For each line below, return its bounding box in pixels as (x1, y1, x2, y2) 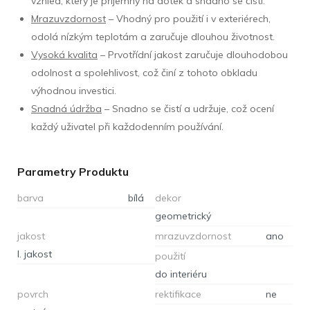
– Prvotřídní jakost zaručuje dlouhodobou (98, 48, 288, 61)
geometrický (155, 209, 211, 222)
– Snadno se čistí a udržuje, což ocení (102, 102, 274, 115)
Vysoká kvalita (31, 48, 98, 61)
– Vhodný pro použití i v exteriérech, (106, 12, 271, 25)
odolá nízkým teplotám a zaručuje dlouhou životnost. (31, 30, 275, 43)
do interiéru (155, 267, 207, 280)
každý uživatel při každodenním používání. (31, 120, 224, 133)
